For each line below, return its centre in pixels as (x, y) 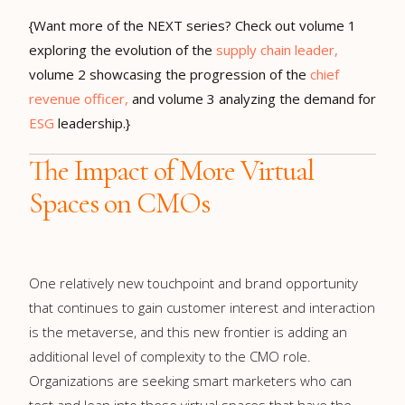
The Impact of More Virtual (171, 170)
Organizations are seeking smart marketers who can (190, 380)
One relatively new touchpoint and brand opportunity (193, 283)
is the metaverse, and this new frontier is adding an (188, 331)
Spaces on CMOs (119, 202)
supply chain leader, (277, 49)
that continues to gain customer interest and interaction (202, 307)
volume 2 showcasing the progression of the (170, 74)
